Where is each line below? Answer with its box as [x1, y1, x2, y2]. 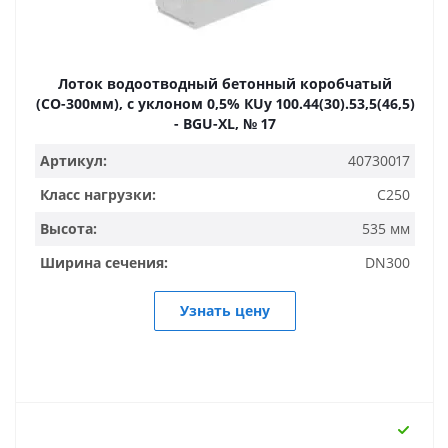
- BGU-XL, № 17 [174, 114, 276, 133]
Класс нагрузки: [40, 185, 156, 204]
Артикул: [40, 151, 107, 170]
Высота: [40, 219, 97, 238]
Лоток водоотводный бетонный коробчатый [58, 74, 392, 93]
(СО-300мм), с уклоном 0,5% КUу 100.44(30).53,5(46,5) [35, 94, 415, 113]
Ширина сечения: [40, 253, 168, 272]
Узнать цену [180, 301, 270, 320]
